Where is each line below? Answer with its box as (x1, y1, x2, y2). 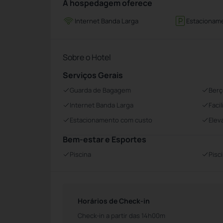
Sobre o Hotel (63, 52, 111, 63)
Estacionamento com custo (70, 115, 152, 124)
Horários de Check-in (78, 196, 150, 206)
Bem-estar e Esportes (63, 134, 146, 145)
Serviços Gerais (63, 70, 123, 81)
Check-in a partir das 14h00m (78, 211, 165, 220)
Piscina (70, 150, 91, 159)
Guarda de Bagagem (70, 86, 131, 95)
